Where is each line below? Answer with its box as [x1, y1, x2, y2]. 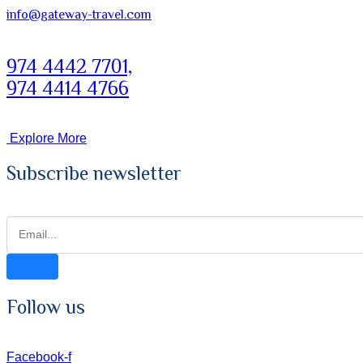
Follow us [6, 295, 85, 318]
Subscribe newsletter [6, 161, 181, 184]
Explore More [10, 130, 87, 145]
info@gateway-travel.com [6, 6, 152, 22]
